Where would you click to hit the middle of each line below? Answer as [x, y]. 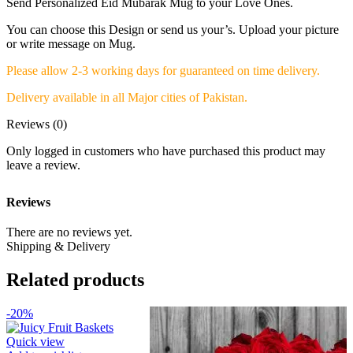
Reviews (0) [37, 124]
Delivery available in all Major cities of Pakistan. [127, 97]
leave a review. [43, 165]
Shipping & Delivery [58, 247]
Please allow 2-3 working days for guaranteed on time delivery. [163, 70]
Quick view [35, 342]
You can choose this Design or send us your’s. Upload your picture [173, 29]
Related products [75, 280]
